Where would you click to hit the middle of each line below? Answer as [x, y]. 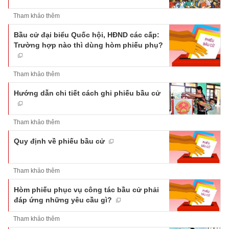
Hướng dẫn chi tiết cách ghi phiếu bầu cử [87, 93]
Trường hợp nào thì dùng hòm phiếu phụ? [88, 45]
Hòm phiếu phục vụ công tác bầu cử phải [86, 189]
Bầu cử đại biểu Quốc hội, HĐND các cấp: [87, 35]
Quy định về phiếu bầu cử [59, 141]
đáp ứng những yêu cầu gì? [63, 200]
